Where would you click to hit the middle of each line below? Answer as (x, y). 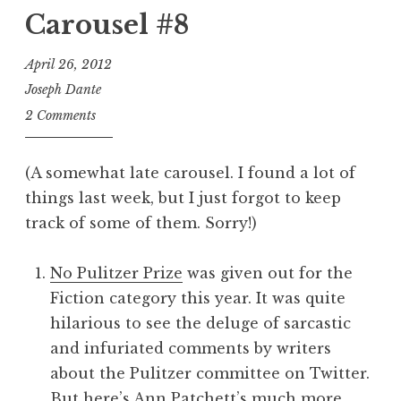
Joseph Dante (63, 90)
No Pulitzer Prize (116, 273)
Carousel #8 (107, 25)
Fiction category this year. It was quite (198, 298)
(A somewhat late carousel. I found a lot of (190, 172)
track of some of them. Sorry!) (141, 222)
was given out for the (268, 273)
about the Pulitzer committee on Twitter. (210, 373)
